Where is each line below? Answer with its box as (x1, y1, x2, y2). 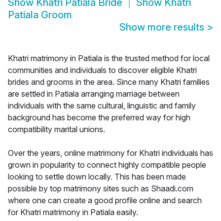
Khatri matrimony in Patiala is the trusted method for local (8, 53, 210, 64)
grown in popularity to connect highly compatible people (8, 160, 206, 170)
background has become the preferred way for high (8, 112, 190, 123)
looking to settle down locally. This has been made (8, 172, 186, 182)
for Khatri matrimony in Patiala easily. (8, 207, 138, 218)
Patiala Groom (8, 9, 72, 21)
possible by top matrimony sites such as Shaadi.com (8, 184, 193, 194)
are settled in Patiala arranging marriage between (8, 89, 180, 99)
